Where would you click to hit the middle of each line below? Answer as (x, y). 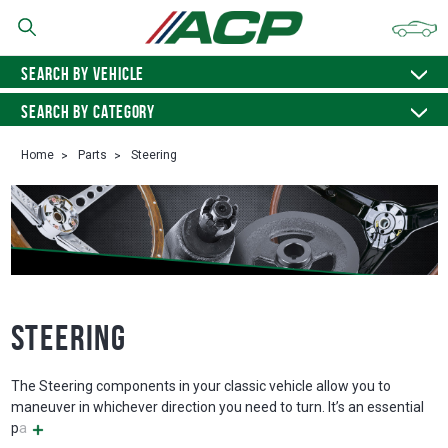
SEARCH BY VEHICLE (83, 74)
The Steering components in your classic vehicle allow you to (200, 386)
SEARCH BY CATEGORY (88, 112)
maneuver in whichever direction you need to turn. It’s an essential (217, 407)
